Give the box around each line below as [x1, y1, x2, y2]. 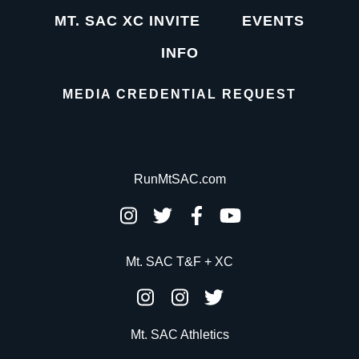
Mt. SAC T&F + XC [126, 254, 233, 268]
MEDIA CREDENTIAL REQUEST [63, 87, 296, 102]
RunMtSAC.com [133, 171, 226, 186]
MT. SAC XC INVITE [54, 13, 200, 30]
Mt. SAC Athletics [130, 328, 229, 342]
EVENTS [242, 13, 305, 30]
